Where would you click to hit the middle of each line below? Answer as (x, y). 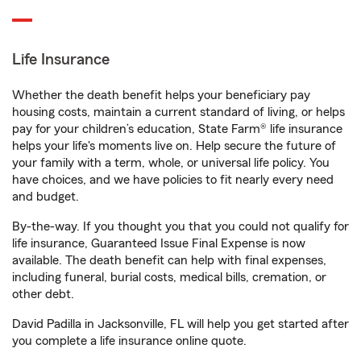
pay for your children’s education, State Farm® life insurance (177, 129)
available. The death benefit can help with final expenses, (169, 260)
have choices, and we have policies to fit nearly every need (173, 180)
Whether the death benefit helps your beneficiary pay (161, 95)
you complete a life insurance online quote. (129, 341)
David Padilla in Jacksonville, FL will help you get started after (180, 324)
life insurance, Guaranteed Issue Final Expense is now (159, 243)
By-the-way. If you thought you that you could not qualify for (180, 226)
